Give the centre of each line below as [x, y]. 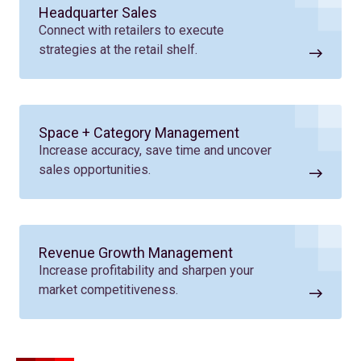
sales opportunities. [95, 169]
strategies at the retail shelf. [118, 49]
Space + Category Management [139, 132]
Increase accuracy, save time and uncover [155, 150]
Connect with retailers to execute [131, 30]
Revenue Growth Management [136, 252]
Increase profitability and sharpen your [146, 270]
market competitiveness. [108, 289]
